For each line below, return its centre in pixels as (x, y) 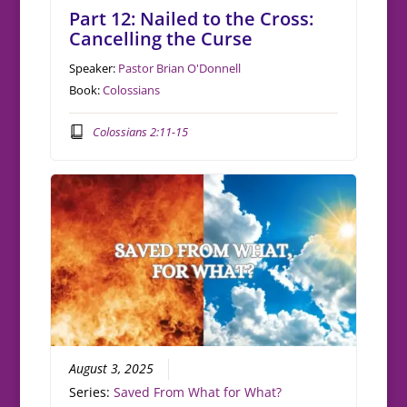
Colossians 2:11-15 (140, 131)
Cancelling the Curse (161, 39)
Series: (92, 392)
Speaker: (94, 69)
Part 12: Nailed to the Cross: (192, 19)
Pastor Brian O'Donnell (180, 69)
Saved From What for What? (198, 392)
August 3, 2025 (112, 368)
